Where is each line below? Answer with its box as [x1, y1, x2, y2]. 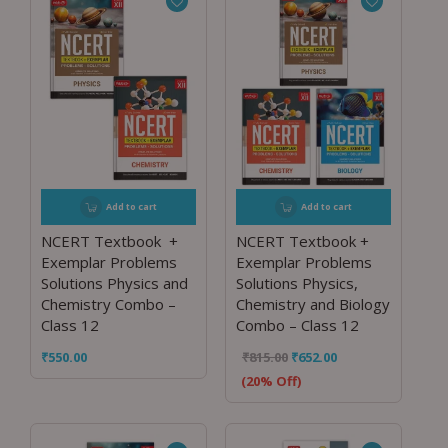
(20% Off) [240, 371, 301, 390]
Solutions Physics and [41, 273, 188, 294]
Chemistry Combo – [41, 294, 176, 315]
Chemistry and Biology [235, 294, 390, 315]
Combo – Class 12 [235, 315, 359, 336]
